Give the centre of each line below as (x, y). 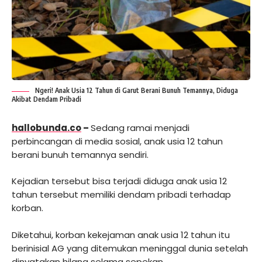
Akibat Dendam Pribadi (46, 99)
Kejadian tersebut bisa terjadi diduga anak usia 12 (119, 181)
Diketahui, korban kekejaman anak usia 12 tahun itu (121, 235)
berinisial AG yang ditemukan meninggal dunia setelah (130, 248)
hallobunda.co (46, 127)
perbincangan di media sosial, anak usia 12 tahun (117, 141)
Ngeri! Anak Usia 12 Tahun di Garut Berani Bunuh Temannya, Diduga (137, 90)
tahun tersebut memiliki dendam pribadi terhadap (121, 195)
